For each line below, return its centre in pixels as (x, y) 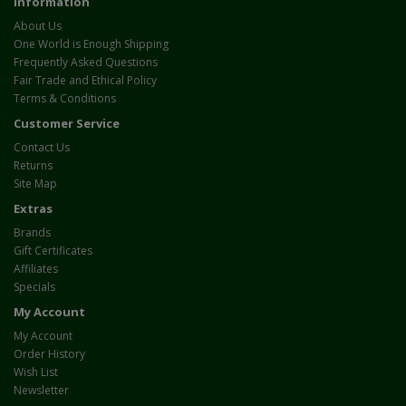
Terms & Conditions (65, 99)
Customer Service (67, 124)
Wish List (36, 372)
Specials (34, 287)
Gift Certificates (53, 251)
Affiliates (36, 269)
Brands (32, 233)
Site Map (35, 184)
